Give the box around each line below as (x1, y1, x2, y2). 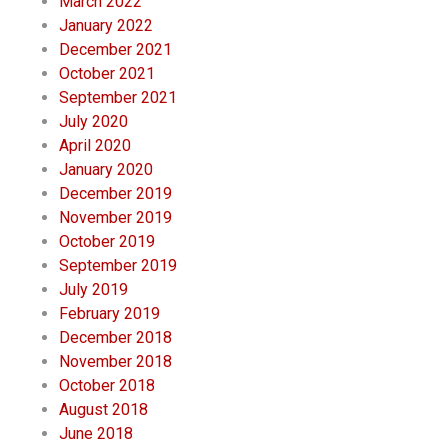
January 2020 (59, 160, 154, 180)
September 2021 (59, 88, 178, 108)
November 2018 (59, 352, 173, 372)
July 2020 (59, 112, 129, 132)
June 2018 (59, 424, 134, 444)
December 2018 (59, 328, 173, 348)
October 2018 (59, 376, 156, 396)
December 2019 (59, 184, 173, 204)
